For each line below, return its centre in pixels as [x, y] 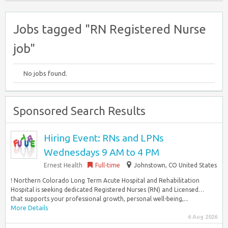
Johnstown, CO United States [175, 165]
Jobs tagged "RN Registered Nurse [110, 29]
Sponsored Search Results [79, 111]
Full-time [108, 165]
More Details [29, 208]
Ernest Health [63, 165]
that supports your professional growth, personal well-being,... [99, 199]
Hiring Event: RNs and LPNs [104, 138]
